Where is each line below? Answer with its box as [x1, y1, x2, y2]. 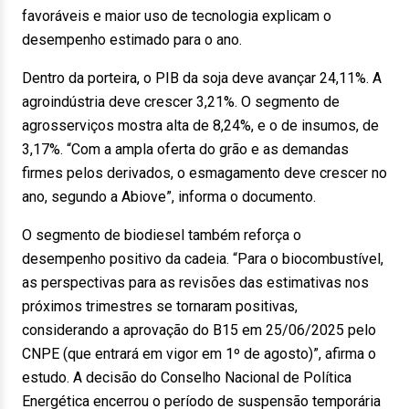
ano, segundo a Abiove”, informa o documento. [22, 188, 316, 205]
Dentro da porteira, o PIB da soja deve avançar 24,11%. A [22, 69, 382, 87]
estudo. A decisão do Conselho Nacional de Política [22, 369, 351, 386]
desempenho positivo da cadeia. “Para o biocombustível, [22, 250, 383, 267]
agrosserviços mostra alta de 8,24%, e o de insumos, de [22, 117, 379, 134]
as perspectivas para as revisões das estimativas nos [22, 274, 369, 291]
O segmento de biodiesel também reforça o [22, 226, 301, 244]
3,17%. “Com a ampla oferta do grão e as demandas [22, 141, 349, 158]
